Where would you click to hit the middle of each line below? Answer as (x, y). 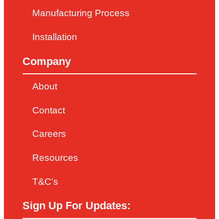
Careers (49, 134)
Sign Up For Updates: (77, 206)
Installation (55, 37)
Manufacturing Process (81, 13)
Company (47, 61)
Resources (55, 157)
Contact (49, 110)
